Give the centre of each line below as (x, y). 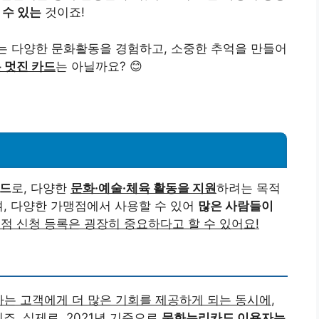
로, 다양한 (41, 188)
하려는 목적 (249, 188)
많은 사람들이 (236, 205)
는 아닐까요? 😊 (99, 66)
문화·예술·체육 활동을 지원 (143, 188)
